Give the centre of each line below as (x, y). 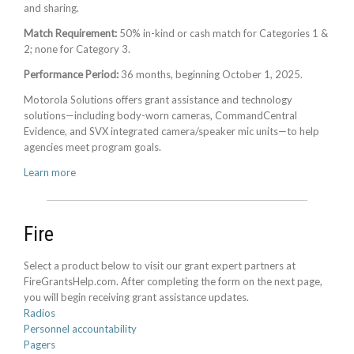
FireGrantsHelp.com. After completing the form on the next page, (173, 281)
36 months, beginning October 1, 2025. (211, 74)
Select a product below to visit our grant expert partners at (160, 265)
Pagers (40, 345)
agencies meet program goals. (92, 147)
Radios (40, 313)
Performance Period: (71, 74)
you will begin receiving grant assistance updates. (136, 297)
